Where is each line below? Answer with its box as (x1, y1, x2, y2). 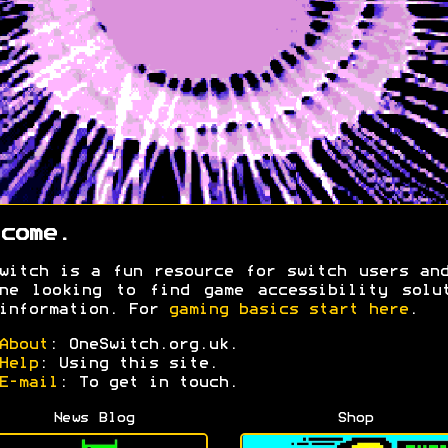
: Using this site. (37, 357, 218, 372)
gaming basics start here (167, 303, 408, 318)
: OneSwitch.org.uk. (47, 338, 248, 353)
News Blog (52, 412, 134, 426)
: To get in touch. (57, 376, 238, 391)
